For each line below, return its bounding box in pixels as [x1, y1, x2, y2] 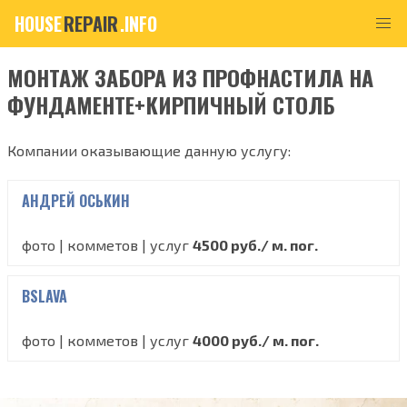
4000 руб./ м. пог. [193, 332, 319, 349]
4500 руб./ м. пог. [193, 236, 318, 253]
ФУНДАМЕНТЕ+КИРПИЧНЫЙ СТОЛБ [7, 88, 335, 121]
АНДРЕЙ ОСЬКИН [22, 190, 130, 212]
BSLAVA [22, 285, 67, 307]
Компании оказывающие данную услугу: [7, 142, 291, 159]
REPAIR [64, 10, 118, 37]
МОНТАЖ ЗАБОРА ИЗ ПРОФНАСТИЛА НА [7, 61, 373, 94]
